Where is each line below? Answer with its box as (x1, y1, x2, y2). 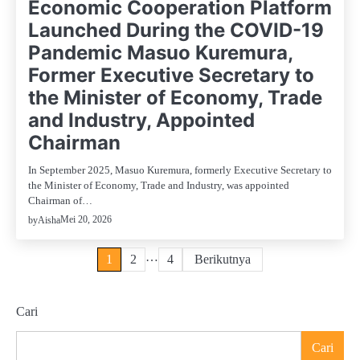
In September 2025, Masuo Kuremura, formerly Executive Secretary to (28, 163, 332, 176)
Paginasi (15, 248, 96, 272)
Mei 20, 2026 (60, 214, 112, 226)
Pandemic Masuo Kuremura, (28, 40, 292, 64)
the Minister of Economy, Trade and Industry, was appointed (28, 178, 289, 191)
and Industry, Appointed (28, 108, 255, 132)
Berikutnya (194, 252, 251, 266)
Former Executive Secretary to (28, 63, 314, 87)
